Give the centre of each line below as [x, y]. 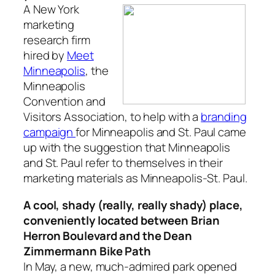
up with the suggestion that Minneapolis [127, 148]
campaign [50, 132]
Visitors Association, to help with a [112, 117]
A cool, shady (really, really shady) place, [133, 205]
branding [224, 117]
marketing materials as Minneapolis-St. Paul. [135, 178]
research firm [57, 40]
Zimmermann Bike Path [87, 251]
